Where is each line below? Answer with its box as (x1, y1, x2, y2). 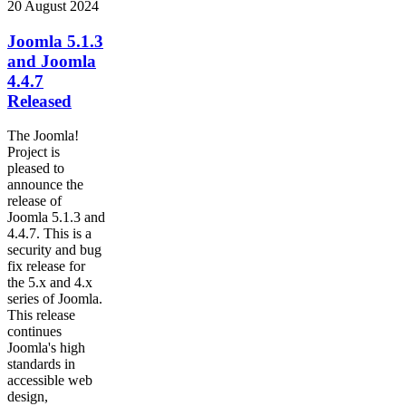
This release (7, 307, 75, 324)
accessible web (7, 372, 92, 389)
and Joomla (7, 51, 96, 71)
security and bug (7, 242, 101, 258)
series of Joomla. (7, 291, 102, 307)
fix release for (7, 258, 85, 275)
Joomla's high (7, 340, 85, 356)
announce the (7, 177, 83, 193)
